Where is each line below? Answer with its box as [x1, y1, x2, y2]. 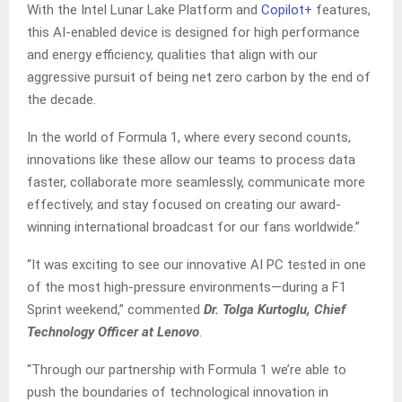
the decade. [27, 92, 96, 109]
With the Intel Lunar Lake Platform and [27, 2, 261, 19]
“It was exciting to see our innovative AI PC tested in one [27, 257, 366, 274]
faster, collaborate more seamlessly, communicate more [27, 174, 365, 191]
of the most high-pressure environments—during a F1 [27, 279, 346, 296]
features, [312, 2, 371, 19]
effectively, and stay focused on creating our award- [27, 197, 341, 214]
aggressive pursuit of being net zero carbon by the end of [27, 69, 371, 86]
